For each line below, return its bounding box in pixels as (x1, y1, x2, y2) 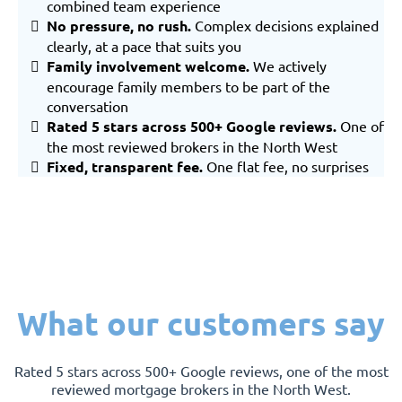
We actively (249, 57, 327, 75)
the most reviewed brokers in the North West (47, 137, 337, 156)
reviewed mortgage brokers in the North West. (51, 380, 351, 398)
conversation (47, 97, 128, 116)
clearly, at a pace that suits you (47, 37, 241, 56)
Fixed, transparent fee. (47, 157, 206, 177)
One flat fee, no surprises (206, 157, 369, 176)
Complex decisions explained (191, 16, 379, 35)
